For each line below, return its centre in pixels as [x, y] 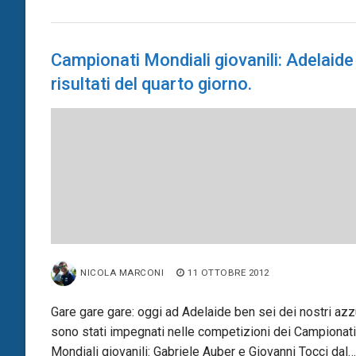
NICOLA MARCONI [122, 272]
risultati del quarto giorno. [151, 83]
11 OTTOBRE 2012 [228, 272]
